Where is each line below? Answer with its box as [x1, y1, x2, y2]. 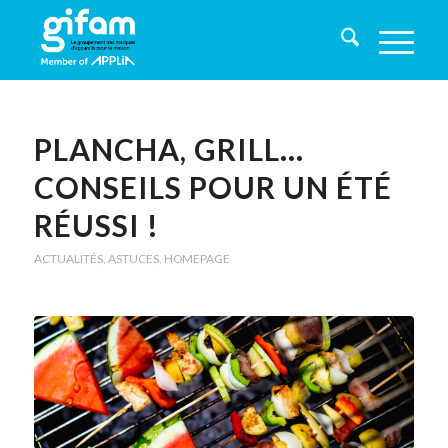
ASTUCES [107, 251, 159, 266]
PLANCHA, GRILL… [33, 131, 304, 167]
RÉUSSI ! [33, 207, 159, 243]
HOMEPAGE [163, 251, 230, 266]
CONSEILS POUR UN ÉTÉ [33, 169, 392, 205]
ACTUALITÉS [33, 251, 103, 266]
